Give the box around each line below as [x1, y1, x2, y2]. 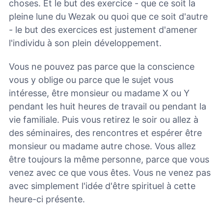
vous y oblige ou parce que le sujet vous [9, 75, 173, 85]
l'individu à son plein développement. [9, 37, 162, 48]
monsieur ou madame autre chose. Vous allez [9, 141, 196, 152]
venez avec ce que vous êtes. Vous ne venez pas [9, 167, 211, 178]
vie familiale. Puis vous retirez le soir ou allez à [9, 114, 198, 125]
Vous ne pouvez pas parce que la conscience [9, 61, 194, 72]
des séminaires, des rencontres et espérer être [9, 128, 202, 138]
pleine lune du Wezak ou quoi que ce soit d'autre [9, 11, 208, 22]
